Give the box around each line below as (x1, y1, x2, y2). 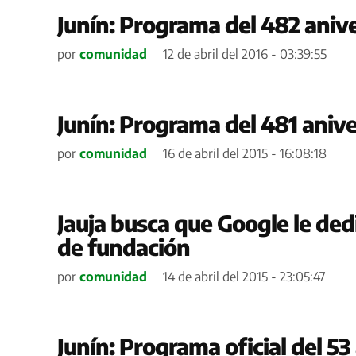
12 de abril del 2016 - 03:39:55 (163, 45, 327, 62)
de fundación (57, 232, 190, 261)
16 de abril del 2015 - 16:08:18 (163, 145, 327, 161)
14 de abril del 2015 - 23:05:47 (163, 268, 326, 284)
